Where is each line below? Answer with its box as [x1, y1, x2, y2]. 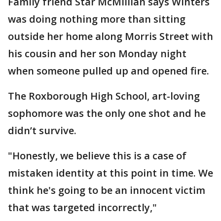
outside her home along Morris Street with [8, 29, 213, 43]
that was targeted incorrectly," [8, 200, 157, 214]
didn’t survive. [8, 123, 76, 137]
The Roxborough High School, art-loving [8, 89, 200, 103]
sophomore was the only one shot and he [8, 106, 206, 120]
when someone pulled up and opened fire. [8, 64, 209, 77]
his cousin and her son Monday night [8, 46, 186, 60]
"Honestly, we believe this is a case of [8, 148, 186, 162]
